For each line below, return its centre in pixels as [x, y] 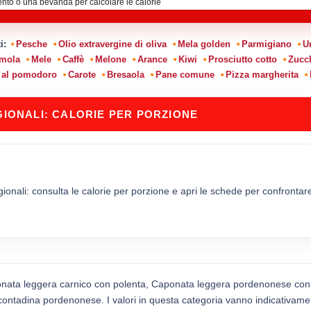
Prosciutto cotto [242, 59]
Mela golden [204, 44]
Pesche [32, 44]
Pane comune [185, 74]
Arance [152, 59]
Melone [110, 59]
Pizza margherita [262, 74]
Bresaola [126, 74]
